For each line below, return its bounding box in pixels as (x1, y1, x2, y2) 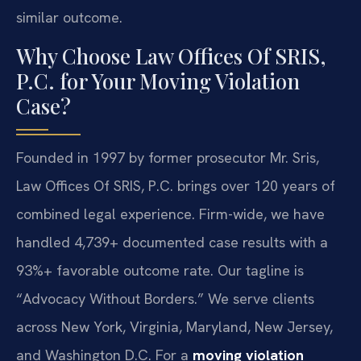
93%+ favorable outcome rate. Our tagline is (16, 260, 304, 280)
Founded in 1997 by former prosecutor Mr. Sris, (16, 147, 319, 167)
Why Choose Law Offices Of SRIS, (16, 41, 326, 70)
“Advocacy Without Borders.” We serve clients (16, 288, 314, 308)
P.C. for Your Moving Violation (16, 66, 300, 95)
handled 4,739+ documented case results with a (16, 232, 328, 251)
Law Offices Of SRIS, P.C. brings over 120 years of (16, 176, 335, 195)
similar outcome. (16, 8, 122, 27)
